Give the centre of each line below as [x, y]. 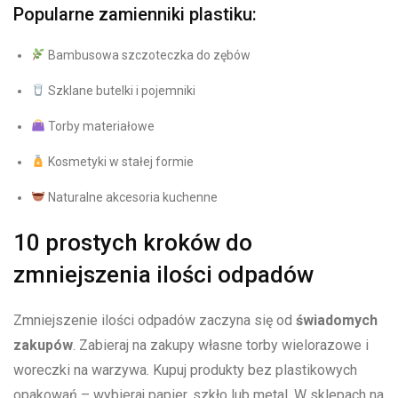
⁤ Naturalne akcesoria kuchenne [131, 198]
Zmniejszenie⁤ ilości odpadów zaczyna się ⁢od [155, 321]
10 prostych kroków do [133, 243]
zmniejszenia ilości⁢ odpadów [163, 275]
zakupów [43, 346]
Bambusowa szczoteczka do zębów [147, 56]
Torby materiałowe [99, 127]
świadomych [337, 321]
